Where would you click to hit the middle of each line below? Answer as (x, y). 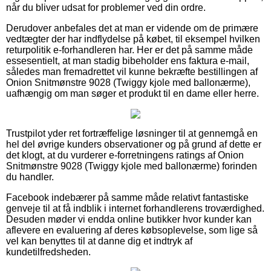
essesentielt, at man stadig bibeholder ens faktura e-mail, (128, 60)
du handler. (30, 177)
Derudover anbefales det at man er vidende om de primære (132, 28)
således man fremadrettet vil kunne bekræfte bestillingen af (132, 71)
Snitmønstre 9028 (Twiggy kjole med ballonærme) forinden (132, 166)
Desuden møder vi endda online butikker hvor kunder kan (129, 219)
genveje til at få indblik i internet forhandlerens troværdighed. (135, 208)
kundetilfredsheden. (48, 252)
